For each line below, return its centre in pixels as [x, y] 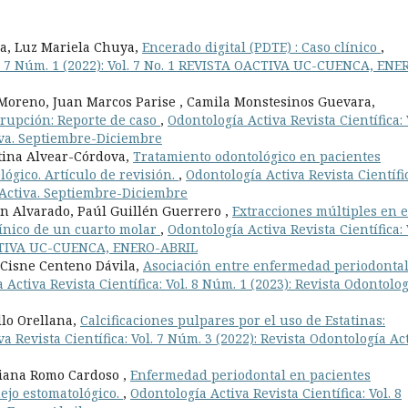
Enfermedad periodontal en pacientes [250, 374]
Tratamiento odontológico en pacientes [257, 156]
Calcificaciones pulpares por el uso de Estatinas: [233, 320]
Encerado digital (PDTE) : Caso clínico [261, 46]
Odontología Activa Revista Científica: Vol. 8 [266, 393]
